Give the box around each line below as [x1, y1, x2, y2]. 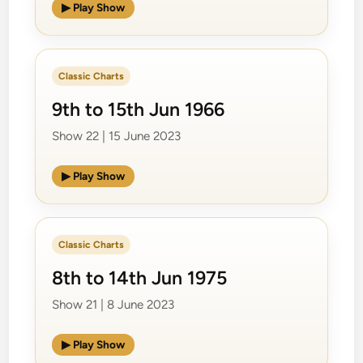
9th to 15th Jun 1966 [52, 97, 225, 121]
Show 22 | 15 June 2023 [52, 128, 181, 143]
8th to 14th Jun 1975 [52, 266, 228, 289]
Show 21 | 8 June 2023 [52, 297, 175, 312]
